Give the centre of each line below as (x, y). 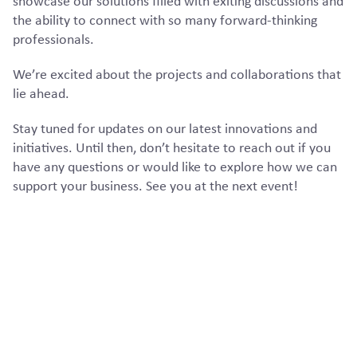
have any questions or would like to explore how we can (175, 166)
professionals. (53, 39)
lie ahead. (41, 93)
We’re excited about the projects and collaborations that (177, 74)
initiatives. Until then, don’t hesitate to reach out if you (172, 147)
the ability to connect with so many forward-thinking (165, 20)
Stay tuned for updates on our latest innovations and (165, 128)
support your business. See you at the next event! (155, 185)
